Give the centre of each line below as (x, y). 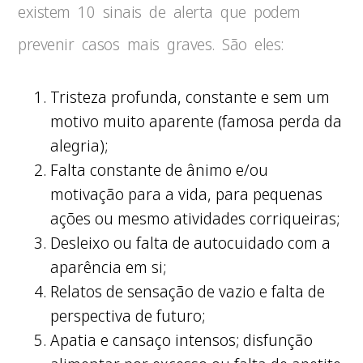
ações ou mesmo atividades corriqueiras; (195, 218)
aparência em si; (109, 267)
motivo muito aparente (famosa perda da (196, 121)
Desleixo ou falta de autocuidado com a (191, 243)
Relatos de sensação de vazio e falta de (188, 291)
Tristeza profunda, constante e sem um (190, 97)
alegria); (79, 145)
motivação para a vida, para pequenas (187, 194)
